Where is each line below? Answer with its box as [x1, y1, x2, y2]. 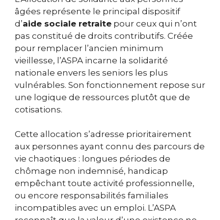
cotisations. [15, 104, 62, 114]
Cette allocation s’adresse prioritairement [15, 129, 192, 139]
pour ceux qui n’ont [111, 18, 197, 28]
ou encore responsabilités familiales [15, 191, 168, 201]
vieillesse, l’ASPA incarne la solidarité [15, 55, 168, 65]
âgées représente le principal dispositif [15, 6, 180, 16]
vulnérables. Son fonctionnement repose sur [15, 80, 205, 90]
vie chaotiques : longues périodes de [15, 154, 170, 164]
